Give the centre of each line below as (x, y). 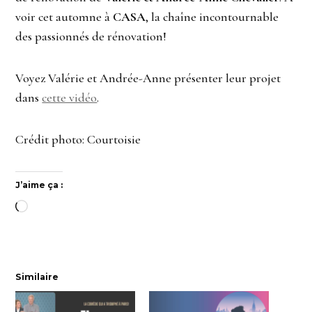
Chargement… (64, 208)
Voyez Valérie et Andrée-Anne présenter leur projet (148, 78)
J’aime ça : (39, 185)
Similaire (37, 277)
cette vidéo (70, 98)
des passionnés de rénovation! (91, 37)
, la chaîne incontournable (212, 17)
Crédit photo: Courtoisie (78, 140)
